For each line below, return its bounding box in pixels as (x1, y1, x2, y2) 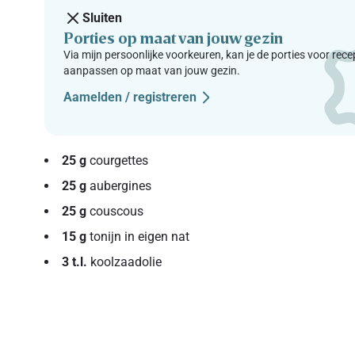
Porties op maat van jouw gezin (63, 27, 284, 47)
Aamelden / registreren (63, 89, 197, 105)
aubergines (86, 177, 152, 193)
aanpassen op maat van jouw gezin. (63, 63, 241, 77)
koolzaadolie (87, 254, 162, 269)
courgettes (86, 152, 149, 168)
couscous (86, 203, 144, 219)
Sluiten (82, 10, 123, 25)
